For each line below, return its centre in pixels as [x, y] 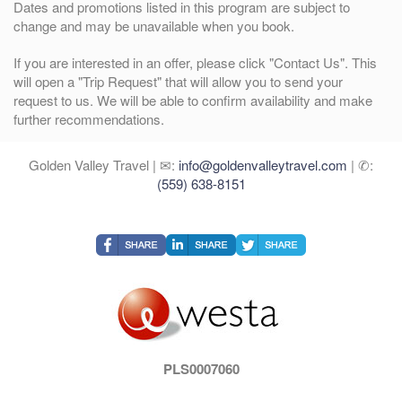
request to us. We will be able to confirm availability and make [193, 100]
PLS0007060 [201, 369]
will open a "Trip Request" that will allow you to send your [178, 81]
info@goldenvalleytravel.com [263, 165]
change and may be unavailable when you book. [154, 26]
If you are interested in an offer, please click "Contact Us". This [195, 62]
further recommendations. [89, 119]
